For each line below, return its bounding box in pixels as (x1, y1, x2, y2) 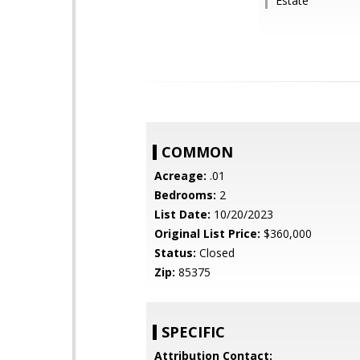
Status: (154, 245, 196, 260)
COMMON (162, 142, 233, 162)
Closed (196, 245, 235, 260)
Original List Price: (154, 226, 260, 241)
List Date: (154, 207, 211, 222)
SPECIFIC (162, 322, 225, 342)
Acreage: (154, 168, 207, 183)
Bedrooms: (154, 187, 216, 202)
